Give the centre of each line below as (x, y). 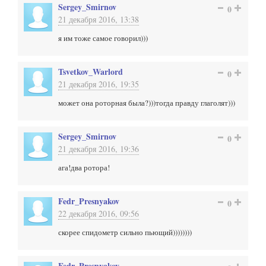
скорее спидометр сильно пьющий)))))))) (125, 232)
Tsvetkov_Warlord (91, 72)
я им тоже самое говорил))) (103, 38)
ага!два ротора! (84, 167)
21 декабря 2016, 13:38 (99, 19)
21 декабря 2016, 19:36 (99, 149)
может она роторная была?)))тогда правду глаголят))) (147, 103)
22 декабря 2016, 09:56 (99, 213)
